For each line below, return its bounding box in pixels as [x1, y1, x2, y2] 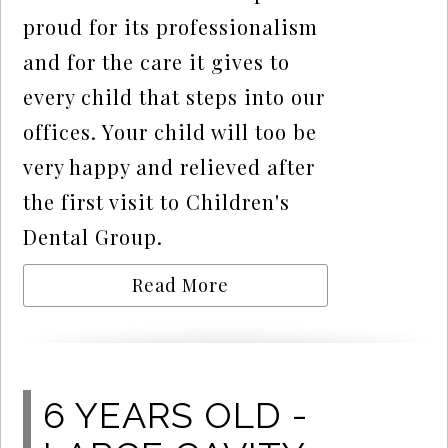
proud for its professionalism [23, 13, 319, 41]
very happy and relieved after [23, 153, 316, 181]
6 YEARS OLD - [43, 394, 309, 436]
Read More [132, 273, 229, 298]
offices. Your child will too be [23, 118, 318, 146]
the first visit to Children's [23, 188, 291, 216]
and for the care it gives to [23, 48, 291, 76]
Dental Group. [23, 223, 164, 251]
